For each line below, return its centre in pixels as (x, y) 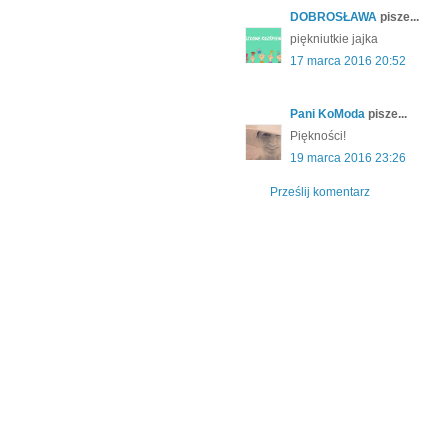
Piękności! (318, 136)
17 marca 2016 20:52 (348, 61)
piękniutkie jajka (334, 39)
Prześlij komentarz (320, 192)
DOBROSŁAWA (333, 17)
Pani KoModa (327, 114)
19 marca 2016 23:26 (348, 158)
